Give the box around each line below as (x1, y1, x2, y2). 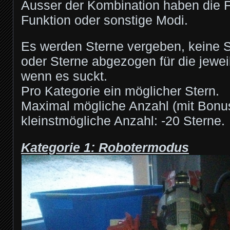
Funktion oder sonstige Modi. (21, 13, 188, 27)
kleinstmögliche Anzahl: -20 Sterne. (21, 114, 225, 128)
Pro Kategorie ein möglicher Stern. (21, 84, 219, 98)
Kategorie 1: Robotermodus (21, 140, 189, 155)
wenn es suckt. (21, 69, 107, 83)
